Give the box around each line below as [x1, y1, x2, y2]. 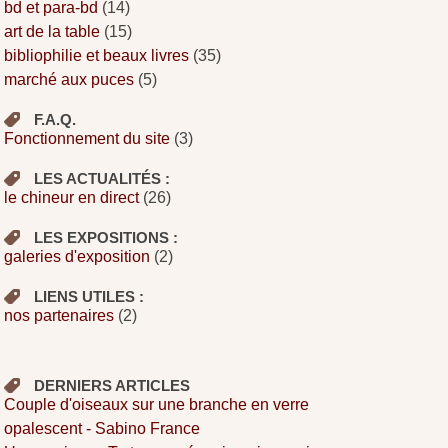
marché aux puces [4, 70, 135, 88]
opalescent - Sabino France [4, 419, 201, 437]
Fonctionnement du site [4, 129, 171, 147]
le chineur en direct [4, 188, 140, 206]
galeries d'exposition [4, 247, 151, 265]
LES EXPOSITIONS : [34, 228, 179, 246]
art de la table [4, 22, 101, 40]
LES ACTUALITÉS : [34, 169, 171, 187]
